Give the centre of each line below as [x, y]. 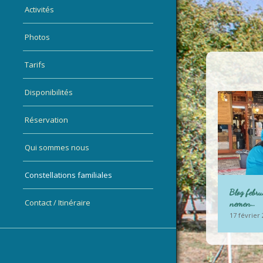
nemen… [242, 203]
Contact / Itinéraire [58, 203]
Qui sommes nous [57, 147]
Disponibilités [49, 92]
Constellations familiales [68, 175]
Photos [37, 37]
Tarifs [35, 65]
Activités [39, 9]
